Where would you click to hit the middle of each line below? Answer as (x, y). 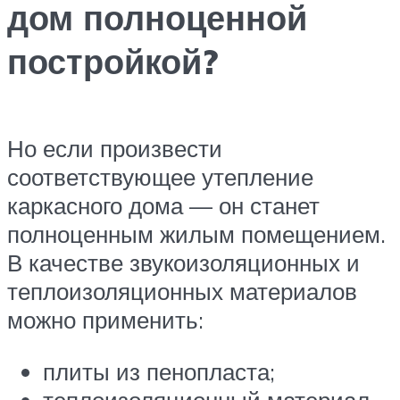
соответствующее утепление (160, 177)
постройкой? (112, 61)
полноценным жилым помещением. (196, 234)
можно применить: (105, 320)
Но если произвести (115, 149)
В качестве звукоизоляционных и (183, 263)
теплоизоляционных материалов (182, 292)
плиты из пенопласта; (159, 371)
